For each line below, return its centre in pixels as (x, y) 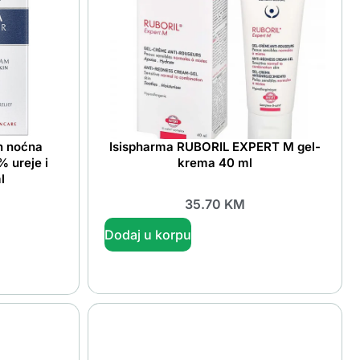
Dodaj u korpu (147, 234)
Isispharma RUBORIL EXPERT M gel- (215, 147)
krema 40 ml (215, 163)
